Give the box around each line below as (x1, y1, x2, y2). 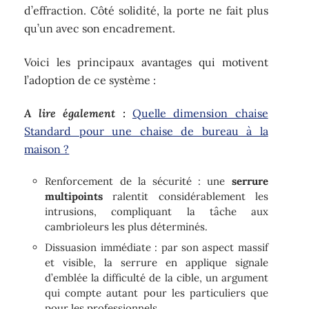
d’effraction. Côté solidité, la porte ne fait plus (24, 3, 268, 18)
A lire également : (24, 106, 126, 121)
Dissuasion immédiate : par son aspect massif (45, 240, 268, 254)
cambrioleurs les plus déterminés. (45, 219, 208, 233)
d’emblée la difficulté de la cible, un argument (45, 270, 268, 284)
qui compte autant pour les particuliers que (45, 286, 268, 299)
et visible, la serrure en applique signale (45, 255, 268, 269)
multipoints (45, 189, 103, 203)
